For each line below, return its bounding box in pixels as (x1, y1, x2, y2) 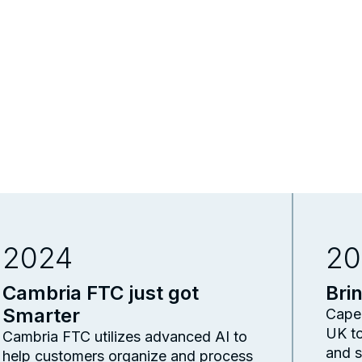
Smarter (2, 303, 80, 327)
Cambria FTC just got (2, 280, 199, 305)
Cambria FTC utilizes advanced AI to (2, 327, 247, 345)
